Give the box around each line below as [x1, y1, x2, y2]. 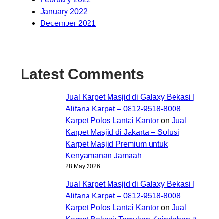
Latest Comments [21, 66, 144, 82]
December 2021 [40, 19, 96, 27]
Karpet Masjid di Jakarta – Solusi [66, 128, 179, 136]
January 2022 [40, 7, 88, 16]
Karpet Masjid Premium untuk [66, 139, 168, 148]
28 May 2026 [66, 162, 100, 170]
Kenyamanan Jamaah [66, 151, 142, 160]
